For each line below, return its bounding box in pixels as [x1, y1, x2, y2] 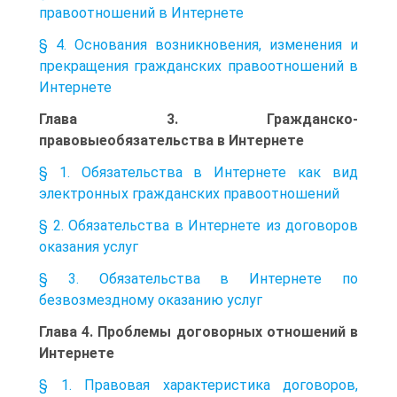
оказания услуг [39, 237, 138, 255]
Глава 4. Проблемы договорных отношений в [39, 323, 358, 340]
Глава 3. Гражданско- [39, 110, 358, 128]
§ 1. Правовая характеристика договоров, [39, 376, 358, 393]
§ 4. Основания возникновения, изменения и [39, 35, 358, 53]
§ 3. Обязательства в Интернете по [39, 269, 358, 287]
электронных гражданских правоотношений [39, 184, 339, 202]
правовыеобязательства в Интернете [39, 131, 304, 149]
